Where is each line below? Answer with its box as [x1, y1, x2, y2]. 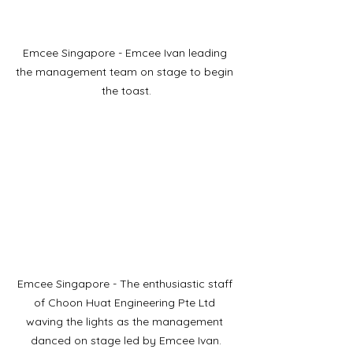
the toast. [101, 83, 151, 98]
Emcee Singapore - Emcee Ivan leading [22, 45, 230, 60]
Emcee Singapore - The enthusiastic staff [17, 277, 236, 291]
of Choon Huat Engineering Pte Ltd [34, 295, 218, 310]
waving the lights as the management [26, 314, 226, 329]
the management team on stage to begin [16, 64, 236, 79]
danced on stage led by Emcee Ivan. [31, 333, 221, 347]
